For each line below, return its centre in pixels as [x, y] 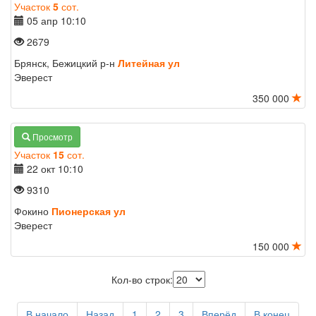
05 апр [42, 20]
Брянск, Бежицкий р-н [66, 63]
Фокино [33, 211]
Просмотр [51, 136]
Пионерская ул [89, 211]
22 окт [41, 169]
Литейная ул [149, 63]
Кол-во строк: [142, 279]
